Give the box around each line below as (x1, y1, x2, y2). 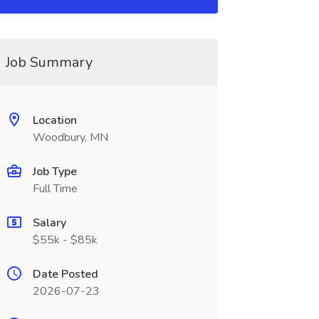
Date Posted (32, 266, 98, 282)
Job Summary (5, 53, 93, 72)
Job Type (32, 164, 77, 179)
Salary (32, 215, 66, 231)
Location (32, 113, 77, 128)
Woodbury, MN (32, 130, 108, 145)
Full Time (32, 181, 78, 197)
